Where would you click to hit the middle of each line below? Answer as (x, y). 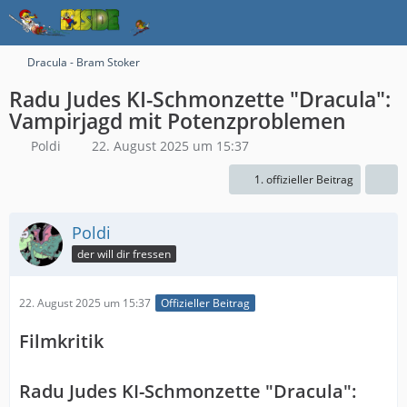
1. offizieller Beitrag (304, 179)
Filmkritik (61, 342)
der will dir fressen (124, 253)
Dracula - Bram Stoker (84, 62)
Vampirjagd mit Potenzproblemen (178, 121)
